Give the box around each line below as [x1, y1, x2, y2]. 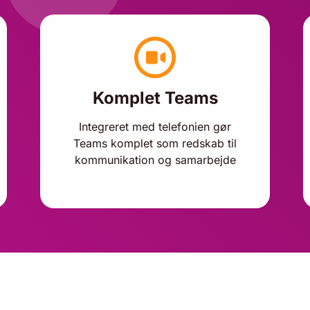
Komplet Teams [92, 88, 218, 108]
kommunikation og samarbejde [74, 153, 236, 167]
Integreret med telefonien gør [79, 120, 231, 134]
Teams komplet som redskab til [73, 136, 237, 150]
